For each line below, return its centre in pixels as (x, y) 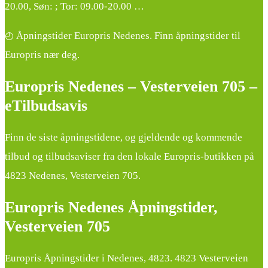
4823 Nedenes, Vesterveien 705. (73, 175)
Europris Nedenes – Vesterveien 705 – (131, 86)
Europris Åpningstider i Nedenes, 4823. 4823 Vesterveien (127, 258)
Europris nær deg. (42, 54)
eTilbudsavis (46, 105)
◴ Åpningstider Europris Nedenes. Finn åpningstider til (123, 35)
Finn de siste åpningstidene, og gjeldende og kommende (124, 137)
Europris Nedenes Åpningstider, (111, 208)
